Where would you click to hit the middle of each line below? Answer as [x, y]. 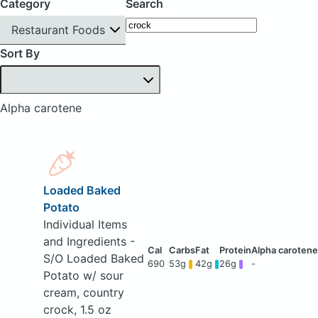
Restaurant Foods [58, 29]
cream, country [83, 293]
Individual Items [85, 225]
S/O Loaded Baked [93, 259]
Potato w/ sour [83, 276]
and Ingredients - [89, 242]
